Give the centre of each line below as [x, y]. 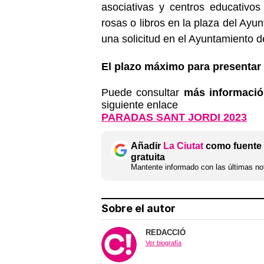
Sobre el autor [138, 209]
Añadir [147, 146]
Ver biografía [164, 243]
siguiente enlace [140, 105]
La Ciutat [183, 146]
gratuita [148, 157]
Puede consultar [143, 93]
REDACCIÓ [166, 233]
